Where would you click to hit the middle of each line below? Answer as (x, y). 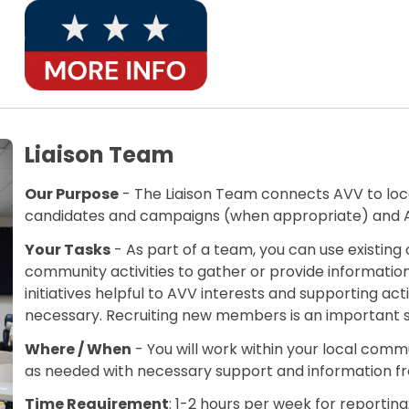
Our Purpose (72, 194)
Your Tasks (68, 249)
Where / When (79, 349)
